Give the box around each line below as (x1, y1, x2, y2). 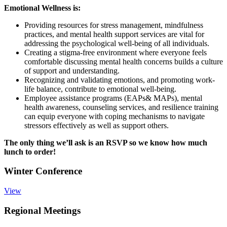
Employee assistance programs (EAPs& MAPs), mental (24, 93, 202, 102)
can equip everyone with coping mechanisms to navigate (24, 111, 205, 121)
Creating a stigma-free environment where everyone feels (24, 48, 207, 57)
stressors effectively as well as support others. (24, 121, 169, 130)
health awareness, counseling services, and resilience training (24, 102, 218, 111)
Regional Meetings (4, 205, 81, 216)
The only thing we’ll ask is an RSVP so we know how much (4, 138, 207, 147)
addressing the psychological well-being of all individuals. (24, 39, 209, 48)
